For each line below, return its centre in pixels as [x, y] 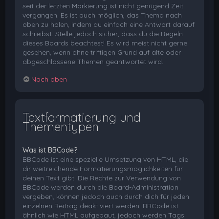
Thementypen [61, 127]
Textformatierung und [82, 117]
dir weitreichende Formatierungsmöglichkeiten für [103, 169]
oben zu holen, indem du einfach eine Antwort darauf [109, 24]
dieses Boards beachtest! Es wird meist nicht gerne [105, 43]
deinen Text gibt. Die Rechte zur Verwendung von [102, 178]
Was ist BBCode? [50, 150]
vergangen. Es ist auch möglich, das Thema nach [102, 15]
